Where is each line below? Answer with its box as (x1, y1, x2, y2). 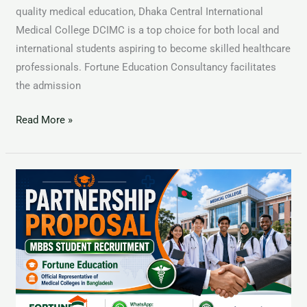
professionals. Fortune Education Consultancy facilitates (16, 61, 277, 73)
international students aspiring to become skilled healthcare (16, 42, 291, 55)
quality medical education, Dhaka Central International (16, 5, 264, 18)
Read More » (16, 113, 73, 126)
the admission (16, 79, 82, 92)
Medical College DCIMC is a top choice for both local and (16, 24, 280, 36)
